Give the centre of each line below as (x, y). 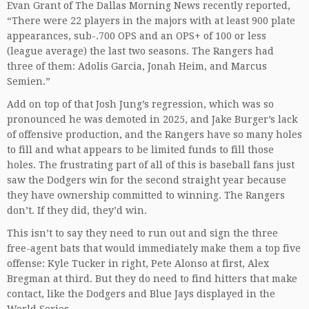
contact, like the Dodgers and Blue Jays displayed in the (141, 294)
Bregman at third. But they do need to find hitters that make (152, 279)
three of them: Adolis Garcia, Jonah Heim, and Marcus (137, 66)
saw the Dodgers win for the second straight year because (147, 180)
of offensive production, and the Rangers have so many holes (154, 134)
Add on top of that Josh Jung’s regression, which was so (140, 104)
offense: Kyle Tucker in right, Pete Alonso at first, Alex (138, 263)
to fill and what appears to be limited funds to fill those (140, 150)
